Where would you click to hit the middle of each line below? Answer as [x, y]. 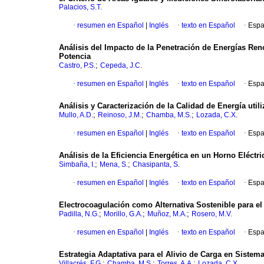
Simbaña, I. [77, 165]
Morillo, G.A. [123, 214]
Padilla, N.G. [79, 214]
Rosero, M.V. [212, 214]
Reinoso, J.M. [120, 115]
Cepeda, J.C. [121, 66]
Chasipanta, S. [156, 165]
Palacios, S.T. [80, 7]
